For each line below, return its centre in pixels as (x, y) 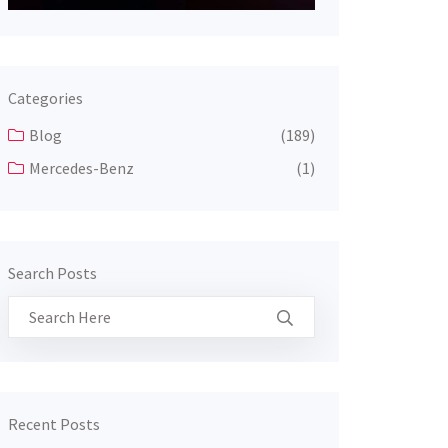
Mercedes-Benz (81, 167)
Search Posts (52, 272)
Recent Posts (53, 423)
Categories (45, 97)
